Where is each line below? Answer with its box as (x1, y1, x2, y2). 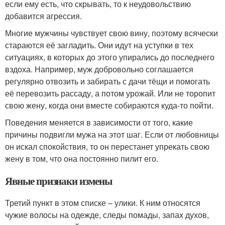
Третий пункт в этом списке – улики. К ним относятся (5, 196, 200, 208)
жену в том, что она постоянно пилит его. (5, 152, 158, 164)
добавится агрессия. (5, 10, 82, 22)
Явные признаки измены (5, 173, 112, 188)
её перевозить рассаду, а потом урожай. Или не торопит (5, 87, 215, 99)
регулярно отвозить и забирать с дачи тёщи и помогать (5, 75, 210, 87)
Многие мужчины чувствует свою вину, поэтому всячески (5, 27, 218, 39)
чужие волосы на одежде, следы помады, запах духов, (5, 208, 209, 220)
